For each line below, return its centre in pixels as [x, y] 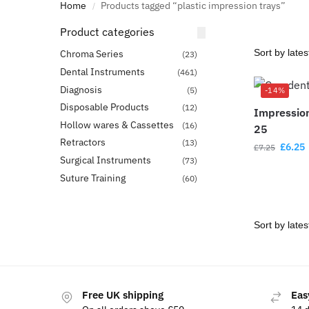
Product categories [107, 32]
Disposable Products [104, 107]
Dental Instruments [102, 71]
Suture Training [93, 178]
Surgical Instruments [106, 160]
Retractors [83, 142]
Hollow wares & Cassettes [117, 124]
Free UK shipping [123, 295]
